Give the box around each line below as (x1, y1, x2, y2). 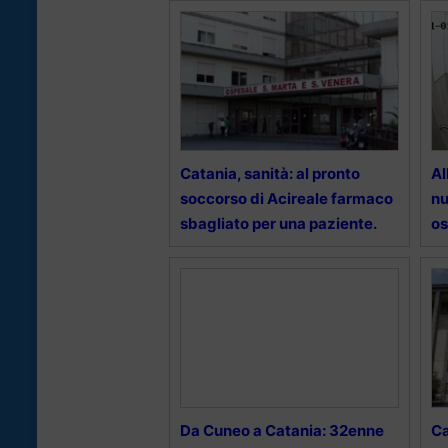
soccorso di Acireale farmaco (180, 189, 393, 209)
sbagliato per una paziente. (180, 214, 377, 234)
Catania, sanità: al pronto (180, 164, 360, 184)
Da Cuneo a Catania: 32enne (180, 421, 384, 441)
